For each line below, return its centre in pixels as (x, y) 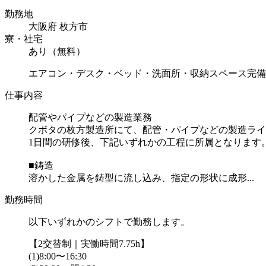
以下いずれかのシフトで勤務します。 (109, 221)
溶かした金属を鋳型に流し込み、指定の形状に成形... (141, 178)
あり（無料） (57, 51)
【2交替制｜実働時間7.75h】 (89, 243)
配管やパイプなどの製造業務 (90, 117)
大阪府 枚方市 (58, 26)
